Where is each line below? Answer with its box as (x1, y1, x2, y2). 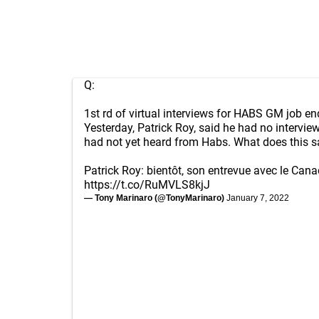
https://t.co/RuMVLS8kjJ (84, 178, 210, 192)
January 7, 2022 (226, 193, 289, 203)
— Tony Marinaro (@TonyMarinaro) (84, 193, 226, 203)
